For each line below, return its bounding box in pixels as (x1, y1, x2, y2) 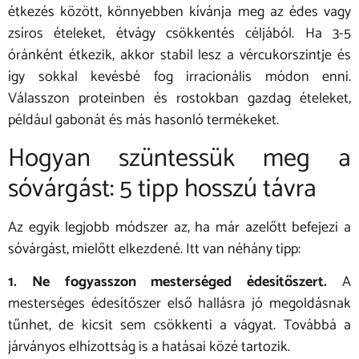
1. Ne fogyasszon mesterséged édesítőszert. (8, 270, 328, 295)
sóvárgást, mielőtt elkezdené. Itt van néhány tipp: (8, 236, 301, 261)
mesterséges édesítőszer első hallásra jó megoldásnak (8, 292, 351, 317)
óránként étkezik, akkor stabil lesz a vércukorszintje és (8, 43, 351, 68)
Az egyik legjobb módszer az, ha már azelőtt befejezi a (8, 215, 351, 240)
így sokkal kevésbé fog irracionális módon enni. (8, 65, 351, 90)
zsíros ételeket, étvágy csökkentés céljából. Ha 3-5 (8, 22, 351, 46)
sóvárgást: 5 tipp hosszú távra (8, 167, 317, 210)
